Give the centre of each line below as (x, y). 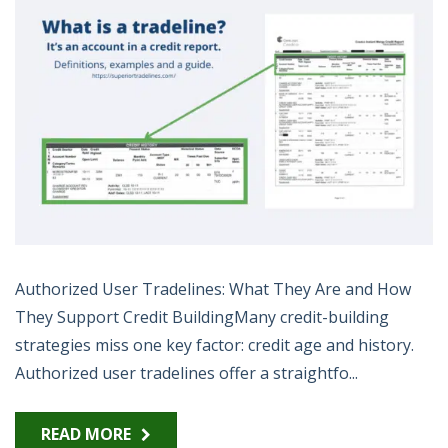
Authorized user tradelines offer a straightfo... (186, 373)
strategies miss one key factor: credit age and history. (214, 345)
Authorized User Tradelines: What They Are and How (213, 289)
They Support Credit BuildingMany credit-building (202, 317)
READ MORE (86, 434)
